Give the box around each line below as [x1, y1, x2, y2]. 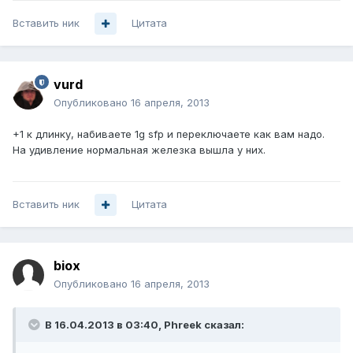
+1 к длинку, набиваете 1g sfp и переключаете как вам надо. [13, 128, 325, 141]
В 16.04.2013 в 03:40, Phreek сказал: [43, 318, 244, 332]
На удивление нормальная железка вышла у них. [13, 143, 266, 157]
